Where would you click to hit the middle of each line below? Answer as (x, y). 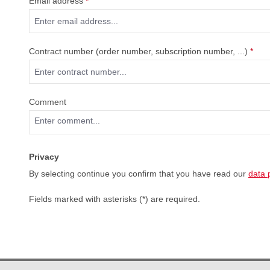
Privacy (44, 157)
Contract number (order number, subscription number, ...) (140, 51)
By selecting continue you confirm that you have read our (139, 174)
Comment (48, 102)
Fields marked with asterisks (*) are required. (115, 199)
